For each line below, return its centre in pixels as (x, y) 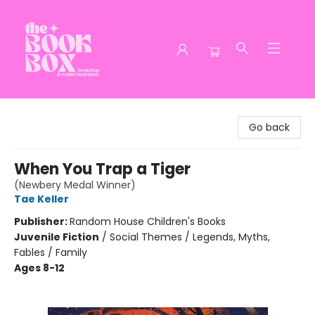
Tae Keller (41, 199)
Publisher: (42, 221)
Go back (269, 127)
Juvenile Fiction (57, 237)
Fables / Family (51, 252)
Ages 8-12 (39, 268)
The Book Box (43, 112)
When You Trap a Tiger (102, 169)
